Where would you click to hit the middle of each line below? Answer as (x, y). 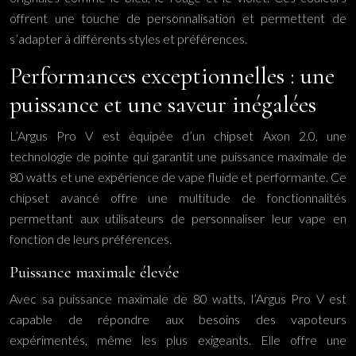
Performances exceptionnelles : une (172, 76)
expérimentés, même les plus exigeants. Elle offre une (178, 340)
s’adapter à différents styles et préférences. (128, 39)
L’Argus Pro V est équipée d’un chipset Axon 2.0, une (178, 135)
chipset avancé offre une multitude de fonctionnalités (178, 197)
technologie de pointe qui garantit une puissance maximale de (178, 156)
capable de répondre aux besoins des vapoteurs (178, 319)
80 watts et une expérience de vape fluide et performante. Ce (178, 177)
